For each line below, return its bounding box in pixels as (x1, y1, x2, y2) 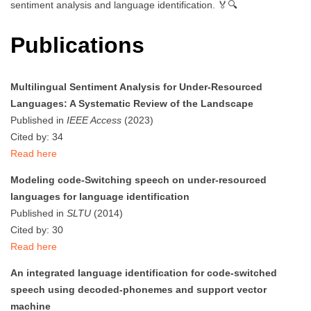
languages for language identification (10, 190, 190, 202)
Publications (10, 33, 144, 58)
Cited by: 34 (10, 131, 63, 142)
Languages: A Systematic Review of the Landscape (10, 97, 253, 109)
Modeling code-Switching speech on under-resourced (10, 174, 267, 185)
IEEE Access (67, 114, 121, 126)
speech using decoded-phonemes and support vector (10, 283, 267, 295)
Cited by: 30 (10, 224, 63, 235)
